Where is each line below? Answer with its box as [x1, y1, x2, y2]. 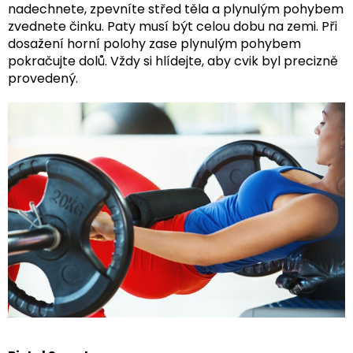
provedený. [8, 69, 78, 88]
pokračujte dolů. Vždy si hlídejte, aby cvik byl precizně [8, 52, 338, 71]
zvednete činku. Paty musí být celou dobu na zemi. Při [8, 17, 337, 36]
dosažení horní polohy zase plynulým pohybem [8, 35, 301, 54]
